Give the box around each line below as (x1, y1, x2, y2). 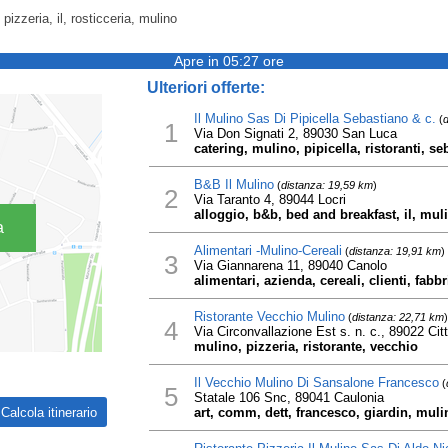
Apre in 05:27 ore (174, 53, 284, 69)
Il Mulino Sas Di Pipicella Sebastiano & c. (193, 111, 436, 126)
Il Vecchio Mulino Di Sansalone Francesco (193, 375, 439, 390)
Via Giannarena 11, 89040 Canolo (193, 258, 387, 273)
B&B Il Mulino (193, 177, 274, 192)
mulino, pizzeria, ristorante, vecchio (193, 339, 418, 354)
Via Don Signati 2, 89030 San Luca (193, 126, 397, 141)
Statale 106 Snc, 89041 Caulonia (193, 390, 384, 405)
